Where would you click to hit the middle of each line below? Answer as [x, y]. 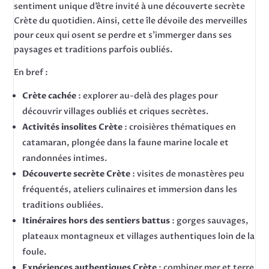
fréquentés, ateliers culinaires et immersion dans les [130, 189]
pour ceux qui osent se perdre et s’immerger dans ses [123, 35]
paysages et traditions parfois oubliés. [93, 50]
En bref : [31, 72]
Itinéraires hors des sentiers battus [96, 221]
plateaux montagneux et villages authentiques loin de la [139, 236]
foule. [35, 252]
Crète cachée [50, 96]
